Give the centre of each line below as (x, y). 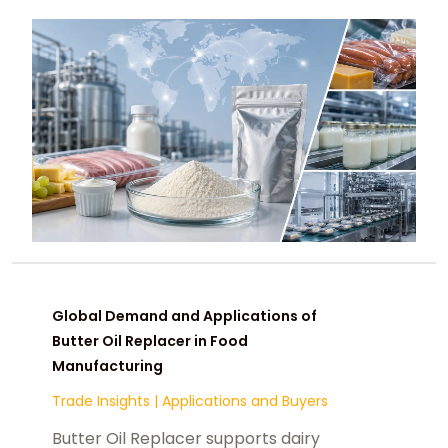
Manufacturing (107, 365)
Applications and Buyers (245, 400)
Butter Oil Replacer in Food (150, 340)
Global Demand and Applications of (184, 315)
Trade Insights (103, 400)
